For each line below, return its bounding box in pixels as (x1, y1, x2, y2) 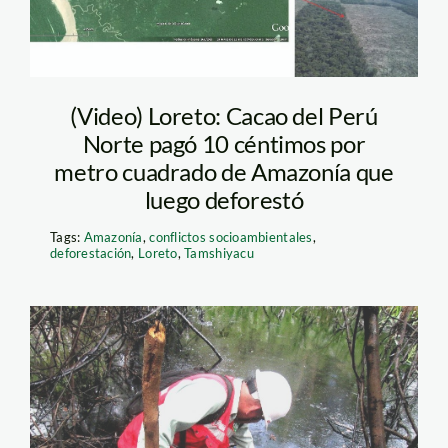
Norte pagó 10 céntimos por (82, 129, 366, 159)
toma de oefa (61, 355, 249, 397)
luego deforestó (144, 185, 304, 215)
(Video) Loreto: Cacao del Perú (70, 101, 378, 131)
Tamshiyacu (184, 245, 254, 262)
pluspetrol (61, 396, 211, 438)
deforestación (49, 245, 132, 262)
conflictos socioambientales (149, 229, 313, 246)
